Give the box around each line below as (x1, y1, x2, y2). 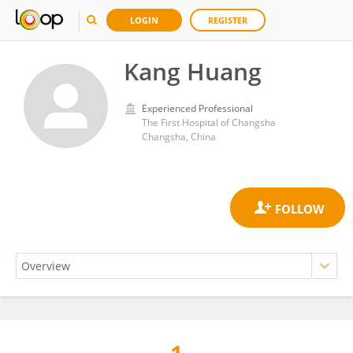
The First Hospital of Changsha (142, 116, 276, 129)
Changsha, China (142, 130, 216, 143)
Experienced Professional (142, 102, 253, 115)
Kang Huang (124, 55, 262, 87)
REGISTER (208, 14, 247, 26)
